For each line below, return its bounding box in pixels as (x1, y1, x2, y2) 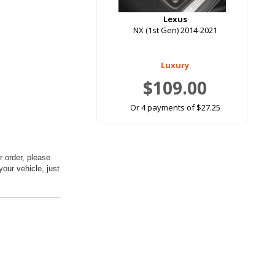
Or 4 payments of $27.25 (130, 102, 220, 114)
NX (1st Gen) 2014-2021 (133, 25, 217, 36)
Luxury (161, 60, 189, 71)
